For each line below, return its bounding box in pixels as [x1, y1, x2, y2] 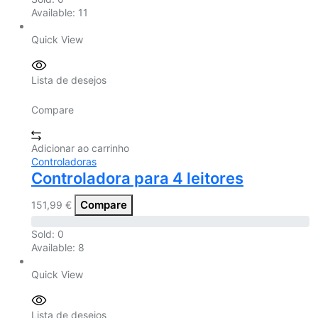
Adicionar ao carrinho [31, 142, 129, 155]
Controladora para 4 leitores [31, 169, 243, 188]
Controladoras [31, 155, 97, 168]
